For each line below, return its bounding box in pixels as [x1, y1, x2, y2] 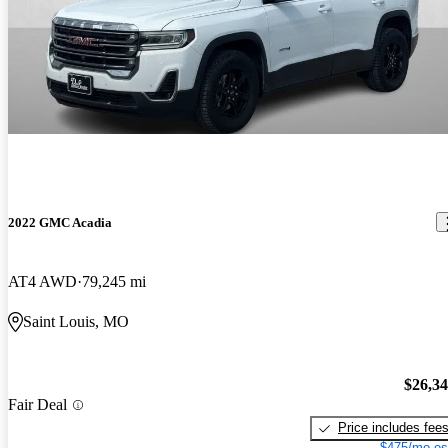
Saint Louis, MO [23, 312, 129, 330]
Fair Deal [8, 396, 67, 413]
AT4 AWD [8, 272, 77, 290]
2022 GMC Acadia [8, 214, 112, 230]
